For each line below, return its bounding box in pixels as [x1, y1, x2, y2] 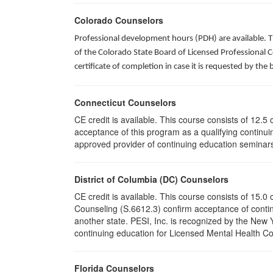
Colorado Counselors [74, 14, 163, 26]
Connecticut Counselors [74, 96, 176, 108]
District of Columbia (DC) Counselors [74, 173, 229, 185]
